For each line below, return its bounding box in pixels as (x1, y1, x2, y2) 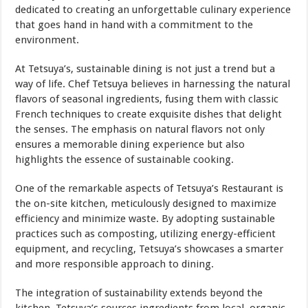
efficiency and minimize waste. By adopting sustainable (15, 212, 276, 225)
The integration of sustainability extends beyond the (15, 287, 263, 300)
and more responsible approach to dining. (15, 258, 214, 271)
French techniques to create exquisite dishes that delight (15, 108, 283, 121)
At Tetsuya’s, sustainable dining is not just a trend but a (15, 63, 276, 76)
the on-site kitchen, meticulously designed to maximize (15, 197, 277, 210)
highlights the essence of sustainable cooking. (15, 153, 234, 166)
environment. (15, 34, 80, 47)
